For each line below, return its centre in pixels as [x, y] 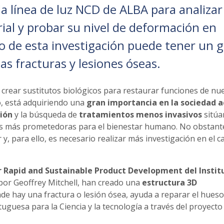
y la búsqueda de [45, 114]
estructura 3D [169, 182]
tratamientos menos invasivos [140, 114]
